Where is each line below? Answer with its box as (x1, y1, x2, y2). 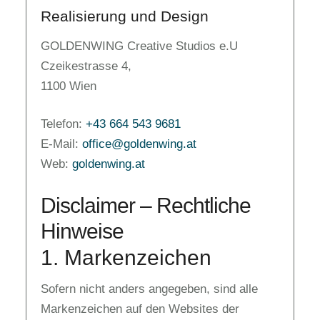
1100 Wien (41, 79, 96, 93)
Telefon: (41, 117, 86, 131)
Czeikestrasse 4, (41, 59, 131, 73)
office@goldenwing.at (82, 137, 196, 151)
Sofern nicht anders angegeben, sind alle (41, 282, 258, 296)
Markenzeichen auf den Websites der (41, 302, 239, 316)
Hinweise (41, 219, 124, 243)
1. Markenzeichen (41, 245, 211, 269)
